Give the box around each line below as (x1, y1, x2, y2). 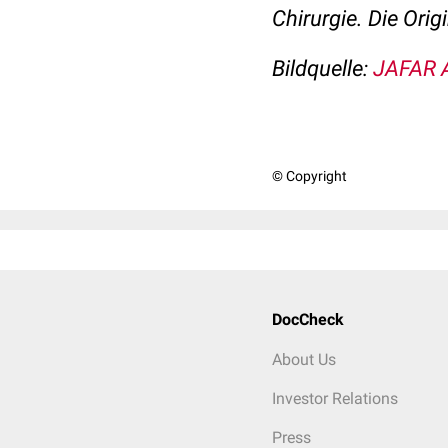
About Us (272, 350, 336, 369)
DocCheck (272, 310, 344, 329)
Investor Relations (272, 389, 398, 408)
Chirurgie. (272, 6, 363, 31)
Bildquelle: (272, 56, 373, 81)
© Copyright (272, 168, 347, 184)
